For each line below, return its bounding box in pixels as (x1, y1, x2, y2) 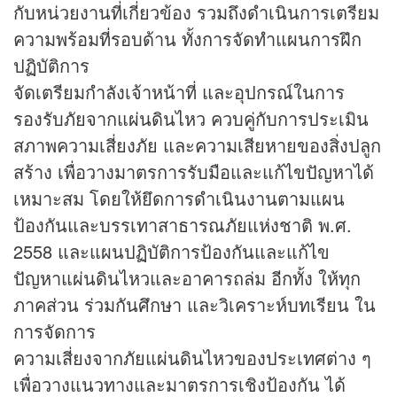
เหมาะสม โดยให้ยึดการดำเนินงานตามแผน (13, 185, 345, 212)
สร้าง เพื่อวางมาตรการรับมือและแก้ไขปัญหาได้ (13, 159, 374, 185)
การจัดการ (13, 318, 96, 345)
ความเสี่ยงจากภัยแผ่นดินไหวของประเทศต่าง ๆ (13, 345, 371, 371)
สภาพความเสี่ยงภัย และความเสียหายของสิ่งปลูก (13, 132, 381, 159)
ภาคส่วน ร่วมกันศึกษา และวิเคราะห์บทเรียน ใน (13, 292, 376, 318)
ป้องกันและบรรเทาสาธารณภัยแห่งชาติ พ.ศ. (13, 212, 352, 238)
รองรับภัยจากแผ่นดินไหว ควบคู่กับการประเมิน (13, 105, 369, 132)
